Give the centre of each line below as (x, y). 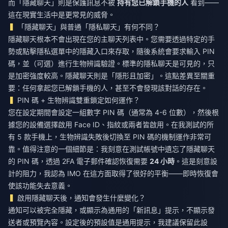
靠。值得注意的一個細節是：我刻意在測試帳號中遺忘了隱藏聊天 (111, 149)
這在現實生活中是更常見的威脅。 (62, 15)
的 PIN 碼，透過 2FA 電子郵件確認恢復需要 (79, 161)
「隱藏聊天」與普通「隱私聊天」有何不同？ (89, 27)
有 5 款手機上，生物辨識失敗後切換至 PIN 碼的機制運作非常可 (110, 137)
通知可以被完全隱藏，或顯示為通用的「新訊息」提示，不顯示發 (111, 210)
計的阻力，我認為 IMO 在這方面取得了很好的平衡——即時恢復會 (113, 174)
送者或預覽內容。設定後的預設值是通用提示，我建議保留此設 (108, 222)
